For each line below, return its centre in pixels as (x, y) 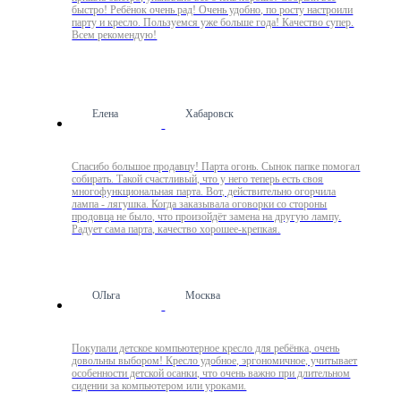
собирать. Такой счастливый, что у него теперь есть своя (198, 179)
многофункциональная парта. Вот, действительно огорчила (204, 192)
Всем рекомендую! (115, 35)
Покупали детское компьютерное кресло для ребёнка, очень (206, 348)
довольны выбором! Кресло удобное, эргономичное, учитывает (215, 361)
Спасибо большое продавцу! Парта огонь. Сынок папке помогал (216, 166)
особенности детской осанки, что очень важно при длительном (211, 373)
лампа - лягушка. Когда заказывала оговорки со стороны (200, 204)
